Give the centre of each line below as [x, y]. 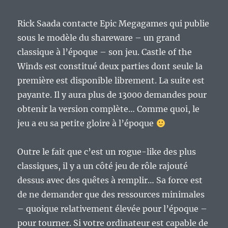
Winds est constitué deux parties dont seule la [110, 66]
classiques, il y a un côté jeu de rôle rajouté [103, 166]
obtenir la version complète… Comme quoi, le [109, 109]
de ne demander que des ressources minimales [111, 195]
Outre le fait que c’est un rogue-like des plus [107, 152]
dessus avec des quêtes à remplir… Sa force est [110, 180]
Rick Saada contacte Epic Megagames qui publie [113, 24]
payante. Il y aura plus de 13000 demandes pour [112, 95]
